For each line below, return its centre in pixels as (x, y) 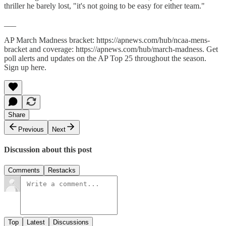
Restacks (62, 171)
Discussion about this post (48, 150)
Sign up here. (25, 67)
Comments (24, 171)
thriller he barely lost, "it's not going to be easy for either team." (104, 6)
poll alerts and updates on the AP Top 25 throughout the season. (105, 58)
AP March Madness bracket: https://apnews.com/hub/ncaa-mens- (107, 40)
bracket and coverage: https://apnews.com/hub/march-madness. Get (111, 49)
